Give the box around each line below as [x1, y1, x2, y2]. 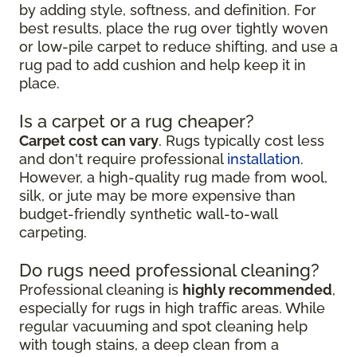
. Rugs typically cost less [159, 132, 324, 150]
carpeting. [19, 224, 87, 241]
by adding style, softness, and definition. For [19, 2, 316, 19]
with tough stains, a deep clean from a [19, 336, 279, 354]
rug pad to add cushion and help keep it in [19, 57, 306, 74]
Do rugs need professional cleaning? [19, 260, 320, 281]
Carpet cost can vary [19, 132, 159, 150]
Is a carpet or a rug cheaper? [19, 111, 254, 132]
